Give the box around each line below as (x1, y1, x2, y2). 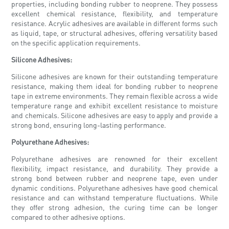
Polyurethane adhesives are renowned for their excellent (11, 154, 218, 164)
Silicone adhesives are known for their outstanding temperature (11, 72, 218, 81)
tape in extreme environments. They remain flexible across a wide (11, 91, 218, 101)
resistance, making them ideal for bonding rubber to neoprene (11, 81, 218, 91)
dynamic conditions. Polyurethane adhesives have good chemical (11, 183, 218, 193)
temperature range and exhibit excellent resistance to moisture (11, 101, 218, 110)
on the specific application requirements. (11, 38, 141, 48)
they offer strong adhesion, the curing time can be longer (11, 202, 218, 212)
